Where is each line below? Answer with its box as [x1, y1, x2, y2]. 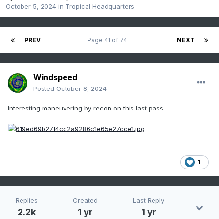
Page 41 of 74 [88, 36, 130, 44]
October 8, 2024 [56, 85, 107, 93]
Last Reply [133, 197, 164, 205]
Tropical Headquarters [66, 2, 134, 11]
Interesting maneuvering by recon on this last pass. [8, 104, 165, 112]
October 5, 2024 [6, 2, 56, 11]
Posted [33, 85, 56, 93]
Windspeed [33, 72, 77, 83]
